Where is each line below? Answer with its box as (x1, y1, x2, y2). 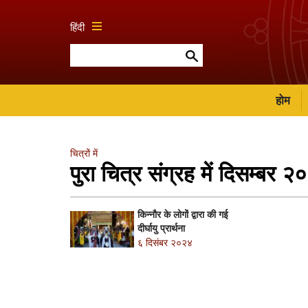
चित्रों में (70, 146, 98, 159)
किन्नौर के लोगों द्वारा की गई (137, 208, 228, 221)
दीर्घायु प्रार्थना (137, 221, 185, 234)
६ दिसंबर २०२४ (137, 235, 192, 249)
